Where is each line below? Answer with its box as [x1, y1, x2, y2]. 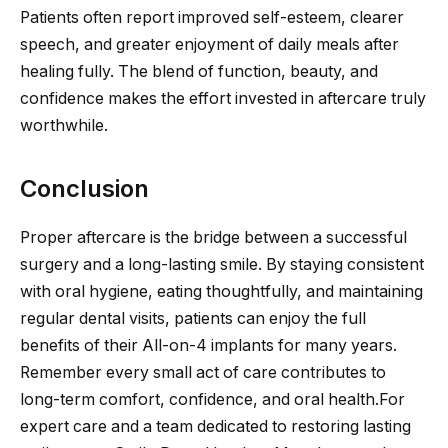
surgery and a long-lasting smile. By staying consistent [20, 255, 424, 275]
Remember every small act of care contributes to [20, 363, 386, 383]
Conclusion [20, 174, 149, 204]
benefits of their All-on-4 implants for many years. [20, 336, 397, 356]
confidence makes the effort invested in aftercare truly [20, 89, 426, 109]
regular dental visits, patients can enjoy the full [20, 309, 366, 329]
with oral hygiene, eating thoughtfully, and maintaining [20, 282, 423, 302]
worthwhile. [20, 116, 108, 136]
